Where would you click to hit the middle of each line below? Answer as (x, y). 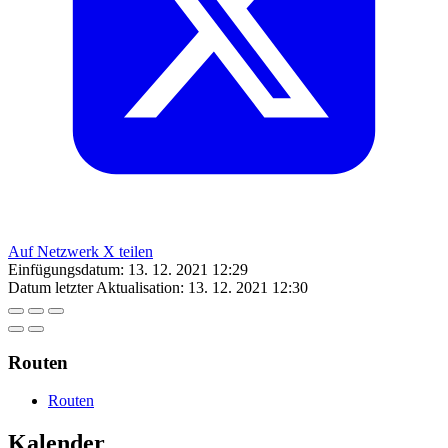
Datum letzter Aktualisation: (96, 287)
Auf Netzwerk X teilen (80, 251)
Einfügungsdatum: (66, 269)
